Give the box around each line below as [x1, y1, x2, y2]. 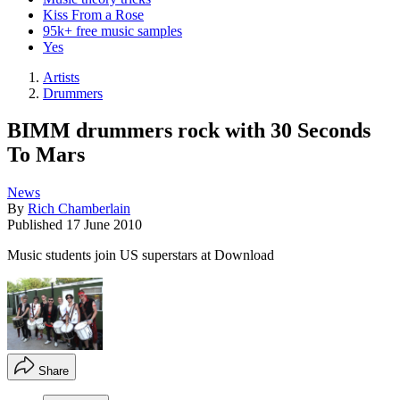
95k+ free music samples [43, 22, 182, 38]
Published [7, 217, 66, 233]
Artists [43, 69, 79, 85]
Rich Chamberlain [28, 201, 130, 217]
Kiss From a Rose [43, 6, 144, 22]
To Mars [7, 143, 85, 167]
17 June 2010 [66, 217, 142, 233]
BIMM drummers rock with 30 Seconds [7, 119, 371, 143]
